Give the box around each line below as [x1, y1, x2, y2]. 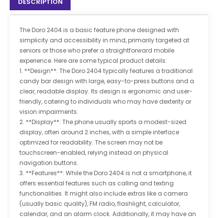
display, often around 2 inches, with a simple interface [19, 128, 179, 137]
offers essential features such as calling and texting [19, 179, 174, 188]
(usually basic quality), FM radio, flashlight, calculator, [19, 200, 180, 208]
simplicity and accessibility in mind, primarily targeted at [19, 36, 189, 45]
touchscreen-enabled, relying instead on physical [19, 148, 168, 157]
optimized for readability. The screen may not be [19, 138, 163, 147]
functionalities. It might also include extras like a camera [19, 189, 188, 198]
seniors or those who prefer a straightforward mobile [19, 46, 174, 55]
